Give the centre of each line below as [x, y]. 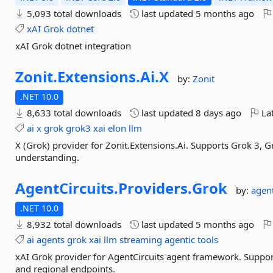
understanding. [48, 157]
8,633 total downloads [73, 113]
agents [51, 239]
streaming [141, 239]
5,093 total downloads [73, 13]
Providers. [155, 188]
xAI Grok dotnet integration [73, 46]
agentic [180, 239]
